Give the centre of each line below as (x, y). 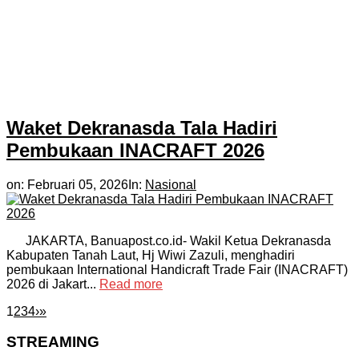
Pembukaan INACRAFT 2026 (135, 150)
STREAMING (53, 342)
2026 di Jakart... (53, 284)
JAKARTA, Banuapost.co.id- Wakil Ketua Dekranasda (169, 240)
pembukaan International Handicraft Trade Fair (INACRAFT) (177, 269)
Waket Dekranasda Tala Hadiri (142, 127)
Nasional (171, 184)
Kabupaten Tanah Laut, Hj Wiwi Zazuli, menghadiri (151, 255)
